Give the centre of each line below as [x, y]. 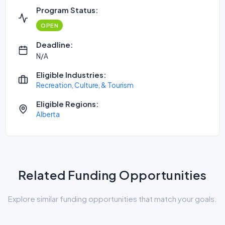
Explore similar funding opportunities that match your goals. [113, 199]
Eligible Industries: [71, 75]
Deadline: [54, 44]
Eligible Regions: [67, 104]
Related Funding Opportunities [113, 175]
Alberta [48, 114]
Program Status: [67, 10]
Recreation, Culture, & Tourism [85, 85]
